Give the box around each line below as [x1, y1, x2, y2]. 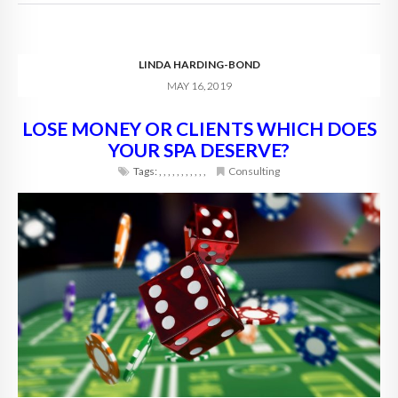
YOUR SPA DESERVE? [108, 139, 290, 162]
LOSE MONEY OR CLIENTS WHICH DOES [21, 117, 377, 140]
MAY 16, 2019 [166, 79, 232, 93]
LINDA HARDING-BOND [138, 58, 260, 72]
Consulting [228, 164, 280, 179]
